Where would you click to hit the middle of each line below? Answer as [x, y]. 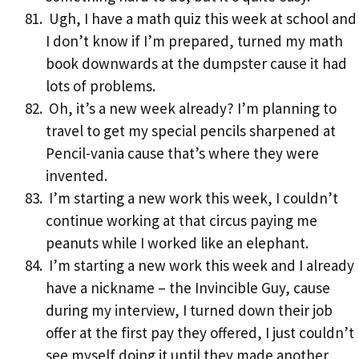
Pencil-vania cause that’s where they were [182, 153]
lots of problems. [101, 86]
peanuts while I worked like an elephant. [177, 243]
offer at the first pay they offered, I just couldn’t [200, 333]
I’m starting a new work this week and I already [200, 266]
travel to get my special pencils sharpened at [191, 131]
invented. [77, 176]
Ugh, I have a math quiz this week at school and [201, 19]
